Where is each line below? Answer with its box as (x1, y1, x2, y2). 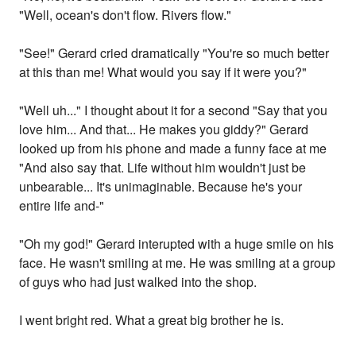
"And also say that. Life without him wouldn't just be (19, 158, 307, 177)
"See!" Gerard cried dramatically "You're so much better (19, 44, 330, 63)
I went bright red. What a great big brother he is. (19, 311, 284, 330)
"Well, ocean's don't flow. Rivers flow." (19, 6, 232, 25)
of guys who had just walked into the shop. (19, 273, 257, 292)
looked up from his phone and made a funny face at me (19, 139, 327, 158)
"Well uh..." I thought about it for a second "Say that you (19, 101, 328, 120)
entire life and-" (19, 196, 105, 215)
